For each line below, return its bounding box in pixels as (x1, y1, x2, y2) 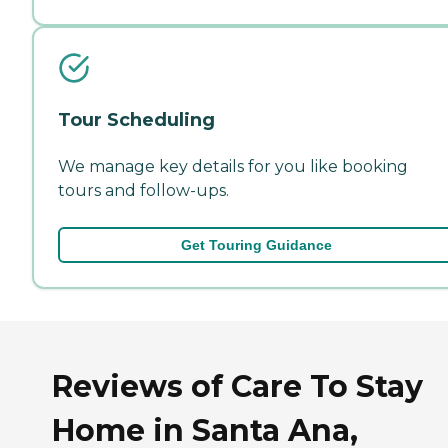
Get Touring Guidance (180, 236, 332, 253)
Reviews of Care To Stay (52, 368, 423, 406)
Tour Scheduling (58, 108, 215, 131)
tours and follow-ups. (58, 180, 229, 200)
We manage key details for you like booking (58, 156, 408, 176)
